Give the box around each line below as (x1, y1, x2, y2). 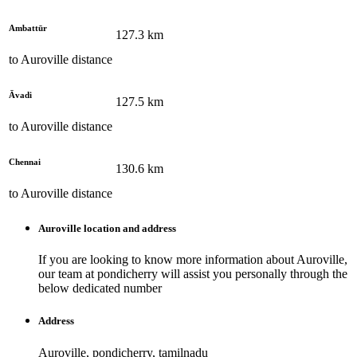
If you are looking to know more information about (38, 253, 294, 267)
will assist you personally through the (158, 267, 347, 281)
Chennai (9, 156, 41, 167)
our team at (38, 267, 97, 281)
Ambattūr (9, 22, 47, 33)
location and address (81, 222, 176, 235)
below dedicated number (38, 281, 162, 296)
